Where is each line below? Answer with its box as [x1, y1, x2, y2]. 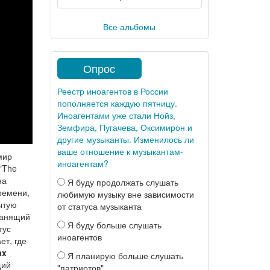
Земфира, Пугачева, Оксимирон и [57, 121, 192, 133]
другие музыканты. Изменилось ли [57, 133, 194, 145]
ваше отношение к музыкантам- [57, 145, 183, 157]
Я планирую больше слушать [64, 250, 183, 262]
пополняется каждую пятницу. [57, 97, 177, 109]
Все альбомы [103, 20, 156, 33]
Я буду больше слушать [64, 219, 162, 231]
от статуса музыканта [57, 200, 142, 212]
